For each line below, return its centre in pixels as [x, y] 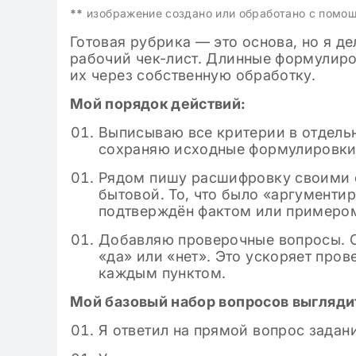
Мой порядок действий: [158, 104]
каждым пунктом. [163, 273]
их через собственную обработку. [193, 75]
